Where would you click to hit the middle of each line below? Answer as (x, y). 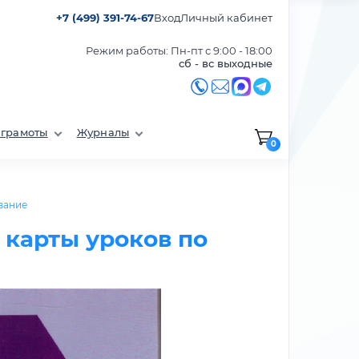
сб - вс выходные (226, 63)
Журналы (103, 132)
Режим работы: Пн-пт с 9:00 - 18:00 (179, 50)
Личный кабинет (226, 17)
